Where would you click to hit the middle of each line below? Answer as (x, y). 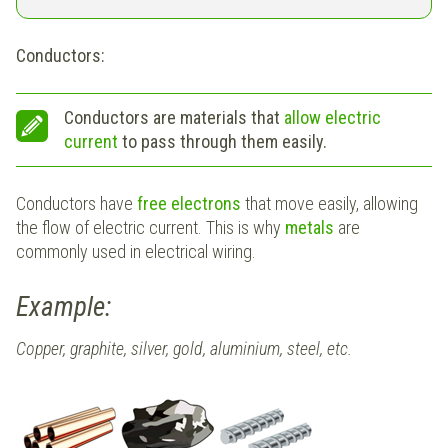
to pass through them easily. (222, 142)
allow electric (332, 118)
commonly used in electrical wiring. (136, 252)
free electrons (189, 204)
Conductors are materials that (174, 118)
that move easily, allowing (329, 204)
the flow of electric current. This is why (150, 228)
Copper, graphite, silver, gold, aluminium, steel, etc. (184, 349)
